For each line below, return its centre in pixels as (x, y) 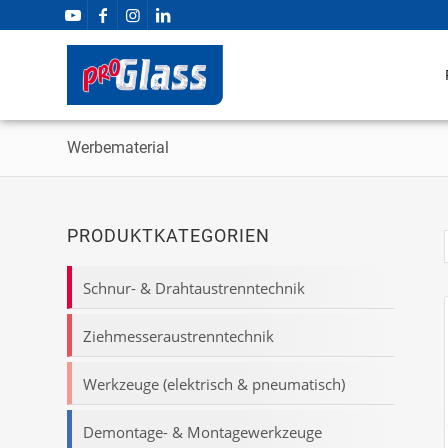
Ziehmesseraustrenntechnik (178, 336)
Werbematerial (118, 147)
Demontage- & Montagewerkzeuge (202, 432)
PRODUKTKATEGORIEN (168, 236)
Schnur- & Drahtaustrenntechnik (194, 288)
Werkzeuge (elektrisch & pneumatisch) (214, 384)
